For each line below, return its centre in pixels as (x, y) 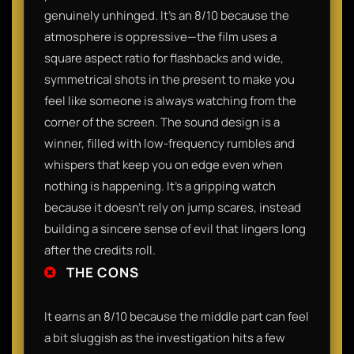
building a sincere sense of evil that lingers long (175, 228)
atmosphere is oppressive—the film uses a (160, 36)
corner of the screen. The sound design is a (162, 122)
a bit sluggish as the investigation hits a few (165, 337)
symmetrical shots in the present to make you (169, 79)
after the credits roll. (100, 250)
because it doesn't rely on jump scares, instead (173, 207)
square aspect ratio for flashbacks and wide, (164, 58)
